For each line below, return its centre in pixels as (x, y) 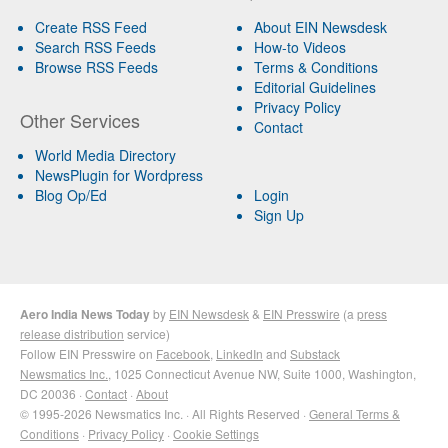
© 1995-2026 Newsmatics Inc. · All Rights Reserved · (164, 413)
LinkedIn (239, 353)
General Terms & (354, 413)
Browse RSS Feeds (96, 66)
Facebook (183, 353)
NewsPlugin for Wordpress (119, 174)
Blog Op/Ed (71, 194)
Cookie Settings (216, 433)
